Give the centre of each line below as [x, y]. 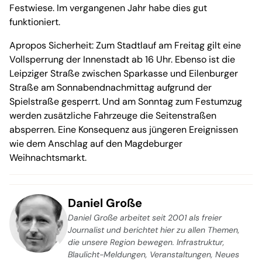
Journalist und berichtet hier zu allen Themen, [154, 230]
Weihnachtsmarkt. [48, 158]
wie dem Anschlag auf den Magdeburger [96, 144]
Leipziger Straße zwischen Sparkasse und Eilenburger [124, 74]
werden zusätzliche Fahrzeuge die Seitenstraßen [113, 116]
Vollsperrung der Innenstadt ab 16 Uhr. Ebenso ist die [122, 60]
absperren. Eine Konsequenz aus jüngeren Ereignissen [124, 130]
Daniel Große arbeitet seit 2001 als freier [145, 218]
